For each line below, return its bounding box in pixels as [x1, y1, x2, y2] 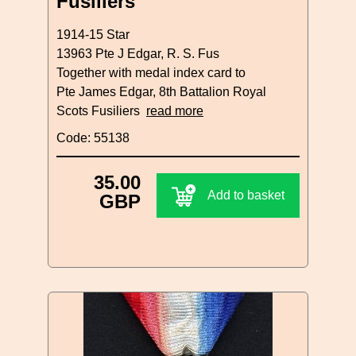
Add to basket [207, 188, 284, 202]
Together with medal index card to [56, 65, 246, 79]
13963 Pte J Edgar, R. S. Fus [56, 46, 219, 60]
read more [146, 103, 203, 118]
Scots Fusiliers [56, 103, 146, 118]
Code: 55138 [56, 130, 130, 145]
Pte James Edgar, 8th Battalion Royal [56, 84, 266, 99]
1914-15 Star [56, 27, 130, 41]
